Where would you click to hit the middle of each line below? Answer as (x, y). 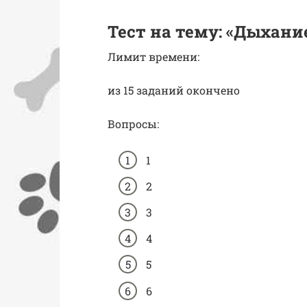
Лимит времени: (153, 56)
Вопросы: (133, 123)
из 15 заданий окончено (174, 90)
